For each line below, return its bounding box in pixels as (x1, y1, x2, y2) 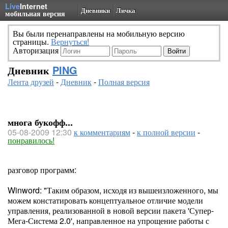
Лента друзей (8, 76, 54, 88)
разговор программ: (8, 164, 76, 176)
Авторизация (13, 44, 61, 56)
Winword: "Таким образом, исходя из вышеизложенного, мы (8, 184, 218, 196)
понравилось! (8, 134, 54, 146)
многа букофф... (8, 116, 73, 129)
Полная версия (98, 76, 150, 88)
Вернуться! (51, 36, 89, 47)
